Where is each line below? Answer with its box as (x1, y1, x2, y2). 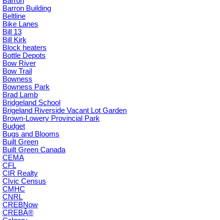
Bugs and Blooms (2, 130, 59, 138)
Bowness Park (2, 83, 50, 91)
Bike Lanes (2, 20, 38, 28)
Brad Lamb (2, 91, 38, 99)
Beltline (2, 12, 26, 21)
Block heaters (2, 44, 47, 52)
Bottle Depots (2, 52, 46, 60)
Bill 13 (2, 28, 22, 36)
